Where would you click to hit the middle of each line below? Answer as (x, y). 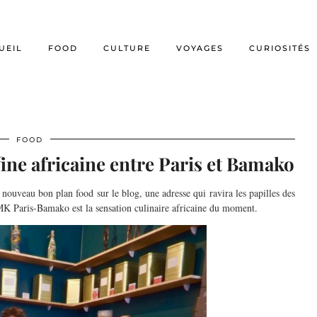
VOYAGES (200, 48)
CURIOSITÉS (280, 48)
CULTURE (127, 48)
